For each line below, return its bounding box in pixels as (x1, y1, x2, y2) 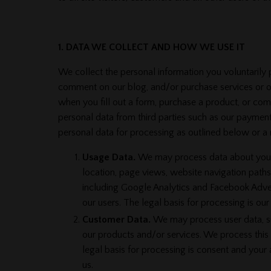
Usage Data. (82, 151, 135, 163)
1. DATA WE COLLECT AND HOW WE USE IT (57, 41, 245, 53)
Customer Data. (82, 214, 151, 225)
